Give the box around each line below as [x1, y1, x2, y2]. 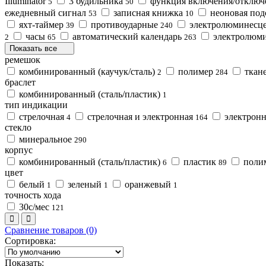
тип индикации [5, 99, 68, 110]
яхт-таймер [17, 19, 66, 30]
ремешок [5, 54, 40, 65]
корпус [5, 144, 33, 155]
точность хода [5, 189, 61, 200]
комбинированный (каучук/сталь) [17, 66, 157, 77]
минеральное [17, 134, 74, 144]
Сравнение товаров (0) [5, 224, 97, 235]
